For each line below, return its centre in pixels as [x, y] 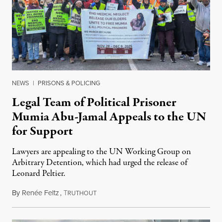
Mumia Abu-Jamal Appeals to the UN [109, 117]
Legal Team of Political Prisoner [94, 103]
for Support [42, 132]
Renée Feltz [40, 193]
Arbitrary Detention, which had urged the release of [100, 163]
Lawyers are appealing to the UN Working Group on [101, 152]
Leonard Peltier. [39, 174]
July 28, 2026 [116, 193]
